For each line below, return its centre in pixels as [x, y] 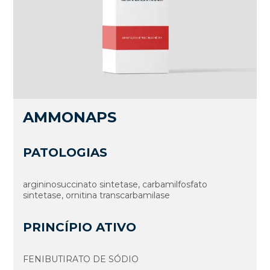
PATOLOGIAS [65, 153]
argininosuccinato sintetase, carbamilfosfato [115, 185]
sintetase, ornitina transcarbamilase [97, 196]
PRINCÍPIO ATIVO [80, 228]
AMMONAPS [70, 118]
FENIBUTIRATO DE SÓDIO [81, 259]
